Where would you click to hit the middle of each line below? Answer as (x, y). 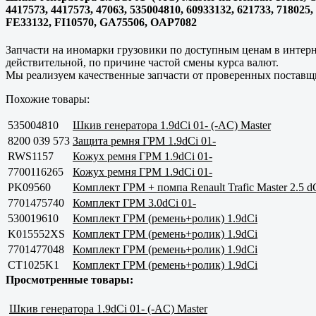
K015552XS (36, 233)
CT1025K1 (34, 265)
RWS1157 (31, 156)
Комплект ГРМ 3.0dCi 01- (134, 202)
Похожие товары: (48, 99)
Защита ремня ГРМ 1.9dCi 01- (144, 140)
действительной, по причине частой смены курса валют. (142, 62)
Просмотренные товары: (69, 279)
